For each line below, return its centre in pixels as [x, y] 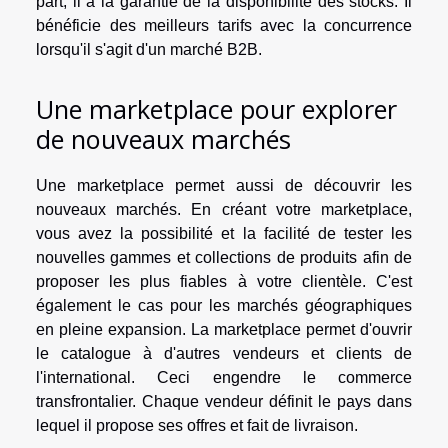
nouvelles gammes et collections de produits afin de [224, 257]
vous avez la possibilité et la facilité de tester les [224, 233]
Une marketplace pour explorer [216, 108]
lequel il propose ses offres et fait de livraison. [197, 425]
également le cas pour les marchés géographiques [224, 305]
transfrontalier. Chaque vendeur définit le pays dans [224, 401]
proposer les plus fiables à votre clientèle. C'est [224, 281]
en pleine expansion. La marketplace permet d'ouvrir [224, 329]
